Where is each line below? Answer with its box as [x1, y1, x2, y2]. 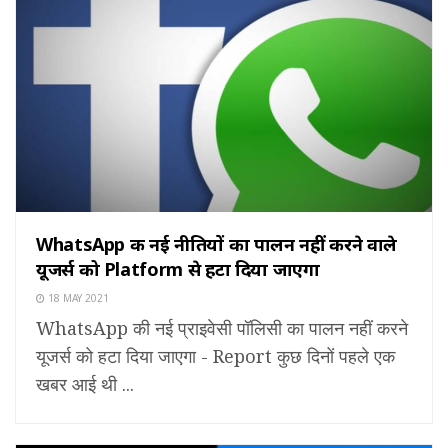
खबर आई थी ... [36, 372, 134, 397]
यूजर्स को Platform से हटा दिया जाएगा [36, 257, 320, 282]
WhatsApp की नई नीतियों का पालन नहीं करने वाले [36, 232, 398, 257]
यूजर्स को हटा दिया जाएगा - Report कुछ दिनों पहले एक [36, 344, 395, 369]
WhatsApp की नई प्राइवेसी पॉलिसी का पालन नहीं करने [36, 316, 408, 341]
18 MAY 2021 [45, 291, 109, 306]
